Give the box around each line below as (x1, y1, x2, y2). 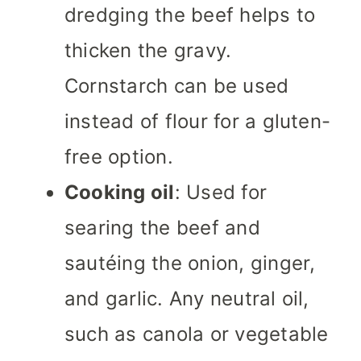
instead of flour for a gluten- (64, 110, 331, 134)
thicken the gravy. (64, 39, 232, 63)
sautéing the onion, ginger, (64, 251, 316, 276)
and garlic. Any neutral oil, (64, 287, 309, 311)
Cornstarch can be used (64, 74, 289, 98)
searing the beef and (64, 216, 260, 240)
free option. (64, 145, 173, 169)
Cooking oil (64, 180, 175, 205)
